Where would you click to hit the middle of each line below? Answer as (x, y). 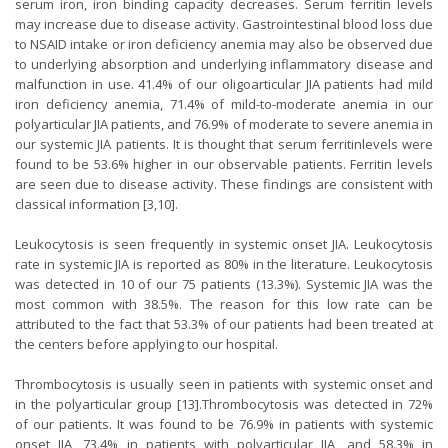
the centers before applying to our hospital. (146, 344)
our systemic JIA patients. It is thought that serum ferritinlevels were (224, 144)
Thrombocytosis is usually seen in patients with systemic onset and (224, 384)
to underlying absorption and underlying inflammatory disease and (224, 64)
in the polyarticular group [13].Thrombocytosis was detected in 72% (224, 404)
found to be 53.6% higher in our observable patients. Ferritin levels (224, 164)
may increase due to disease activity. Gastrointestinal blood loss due (224, 24)
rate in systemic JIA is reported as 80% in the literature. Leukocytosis (224, 264)
